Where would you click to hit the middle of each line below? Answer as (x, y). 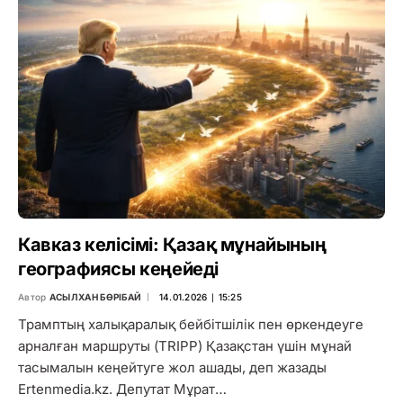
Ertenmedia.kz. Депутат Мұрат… (122, 389)
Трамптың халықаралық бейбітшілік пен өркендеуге (191, 324)
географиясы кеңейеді (119, 269)
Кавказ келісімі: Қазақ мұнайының (172, 244)
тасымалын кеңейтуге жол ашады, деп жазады (172, 367)
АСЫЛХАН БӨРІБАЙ (95, 296)
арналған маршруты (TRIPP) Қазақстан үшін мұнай (185, 345)
